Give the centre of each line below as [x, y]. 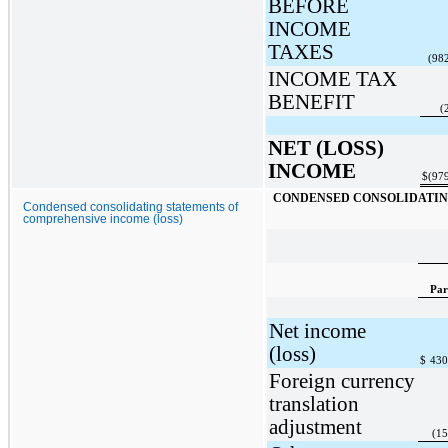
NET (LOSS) [326, 147]
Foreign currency [341, 380]
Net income [317, 330]
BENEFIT [311, 101]
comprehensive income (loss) [103, 218]
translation [313, 403]
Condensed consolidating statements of [130, 206]
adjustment [315, 426]
